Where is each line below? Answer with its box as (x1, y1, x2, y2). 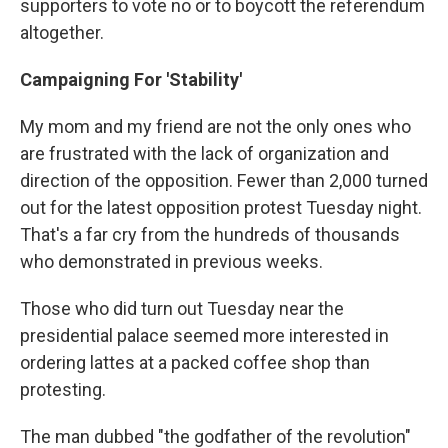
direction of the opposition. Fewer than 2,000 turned (20, 170, 428, 192)
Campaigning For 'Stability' (20, 69, 242, 91)
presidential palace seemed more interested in (20, 325, 389, 347)
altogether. (20, 22, 104, 44)
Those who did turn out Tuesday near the (20, 298, 344, 320)
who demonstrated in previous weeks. (20, 251, 323, 273)
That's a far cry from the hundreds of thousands (20, 224, 400, 246)
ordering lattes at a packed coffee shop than (20, 352, 370, 374)
